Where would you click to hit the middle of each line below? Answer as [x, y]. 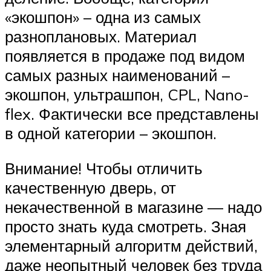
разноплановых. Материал [101, 37]
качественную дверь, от [90, 187]
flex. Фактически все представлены [132, 114]
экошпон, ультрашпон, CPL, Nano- [127, 95]
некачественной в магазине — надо [133, 207]
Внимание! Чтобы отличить [104, 168]
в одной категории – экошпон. [111, 133]
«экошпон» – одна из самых [103, 17]
